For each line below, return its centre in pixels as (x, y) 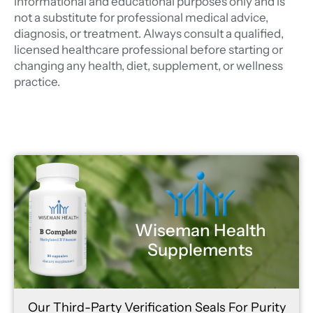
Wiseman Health (200, 230)
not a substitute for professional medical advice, (141, 18)
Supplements (200, 249)
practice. (37, 82)
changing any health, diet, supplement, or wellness (148, 66)
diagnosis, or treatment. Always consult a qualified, (149, 34)
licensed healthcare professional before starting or (148, 50)
